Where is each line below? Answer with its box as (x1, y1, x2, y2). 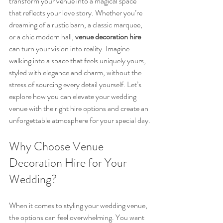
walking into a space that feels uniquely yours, (9, 55, 147, 66)
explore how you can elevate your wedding (9, 91, 138, 102)
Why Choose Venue (9, 138, 106, 155)
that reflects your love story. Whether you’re (9, 7, 144, 18)
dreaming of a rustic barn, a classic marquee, (9, 19, 144, 30)
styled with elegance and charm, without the (9, 67, 143, 78)
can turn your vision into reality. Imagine (9, 43, 131, 54)
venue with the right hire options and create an (9, 103, 150, 114)
